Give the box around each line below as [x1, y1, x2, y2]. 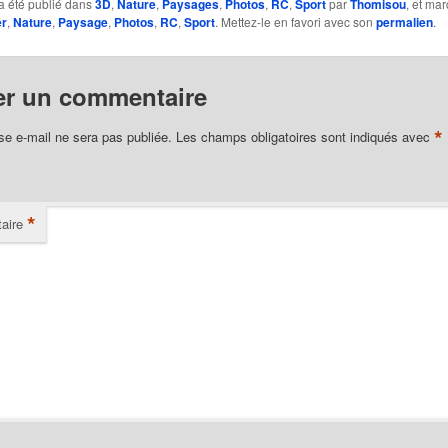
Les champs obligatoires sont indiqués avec [175, 126, 434, 146]
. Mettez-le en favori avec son [214, 13, 376, 31]
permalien [375, 13, 433, 32]
